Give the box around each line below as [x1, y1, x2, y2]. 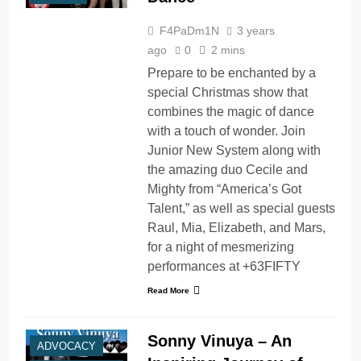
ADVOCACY [37, 340, 96, 353]
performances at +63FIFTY [147, 259, 301, 273]
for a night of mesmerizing [147, 239, 294, 254]
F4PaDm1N [159, 23, 219, 37]
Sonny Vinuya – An [147, 332, 292, 351]
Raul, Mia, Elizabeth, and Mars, [147, 220, 326, 234]
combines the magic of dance [147, 104, 314, 118]
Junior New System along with [147, 143, 321, 157]
